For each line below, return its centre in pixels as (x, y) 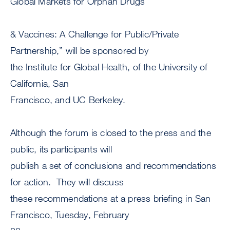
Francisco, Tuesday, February (70, 215)
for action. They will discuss (67, 182)
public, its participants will (61, 149)
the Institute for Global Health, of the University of (109, 67)
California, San (40, 83)
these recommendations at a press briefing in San (111, 198)
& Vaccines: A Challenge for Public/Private (95, 34)
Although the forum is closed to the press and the (111, 133)
